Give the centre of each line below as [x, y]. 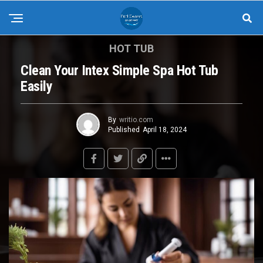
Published [124, 129]
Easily [37, 86]
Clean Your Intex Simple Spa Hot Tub [119, 70]
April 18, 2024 [165, 129]
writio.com [136, 119]
